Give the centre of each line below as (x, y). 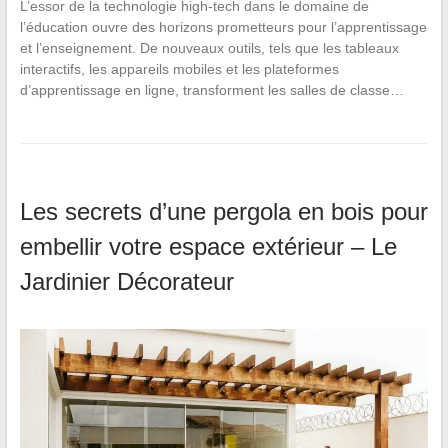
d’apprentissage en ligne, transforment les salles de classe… (211, 89)
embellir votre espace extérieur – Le (208, 246)
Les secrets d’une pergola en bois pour (223, 211)
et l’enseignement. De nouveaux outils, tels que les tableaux (209, 47)
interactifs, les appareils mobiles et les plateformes (179, 68)
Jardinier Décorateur (126, 281)
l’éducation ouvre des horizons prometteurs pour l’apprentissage (223, 26)
